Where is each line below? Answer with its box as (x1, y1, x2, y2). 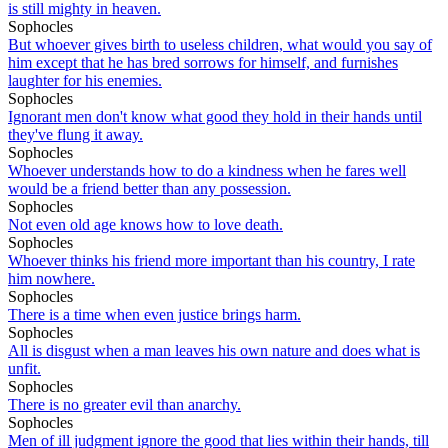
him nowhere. (8, 269, 95, 287)
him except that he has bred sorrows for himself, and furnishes (8, 53, 398, 71)
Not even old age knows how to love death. (8, 215, 283, 233)
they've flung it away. (8, 125, 143, 143)
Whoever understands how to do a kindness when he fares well (8, 161, 406, 179)
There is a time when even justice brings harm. (8, 305, 301, 323)
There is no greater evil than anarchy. (8, 395, 241, 413)
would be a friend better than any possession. (8, 179, 291, 197)
